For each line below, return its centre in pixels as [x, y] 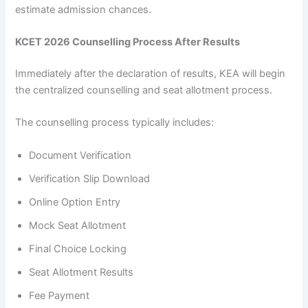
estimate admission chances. [84, 9]
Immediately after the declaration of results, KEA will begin [151, 74]
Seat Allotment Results [81, 272]
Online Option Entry [75, 202]
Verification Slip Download [90, 178]
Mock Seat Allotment [78, 225]
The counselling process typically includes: [115, 123]
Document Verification [80, 155]
